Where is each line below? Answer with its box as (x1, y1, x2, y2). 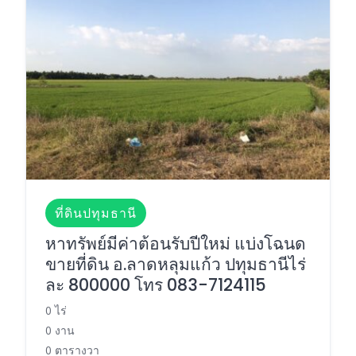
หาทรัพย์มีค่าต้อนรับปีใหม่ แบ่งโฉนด (45, 231, 306, 255)
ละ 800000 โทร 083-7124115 (45, 273, 266, 296)
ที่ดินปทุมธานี (55, 203, 137, 222)
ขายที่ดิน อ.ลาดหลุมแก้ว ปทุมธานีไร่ (45, 252, 306, 276)
